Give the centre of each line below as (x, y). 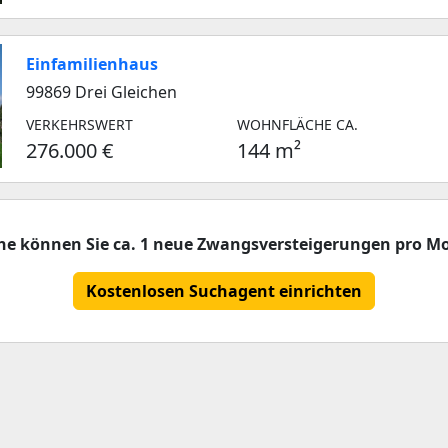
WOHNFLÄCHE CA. (298, 124)
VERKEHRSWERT (79, 124)
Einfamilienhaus (92, 64)
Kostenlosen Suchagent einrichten (224, 291)
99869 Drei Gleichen (101, 92)
